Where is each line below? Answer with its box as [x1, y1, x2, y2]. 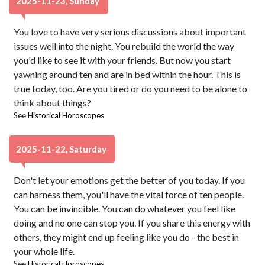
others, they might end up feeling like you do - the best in [14, 231, 240, 243]
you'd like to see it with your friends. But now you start [14, 54, 231, 66]
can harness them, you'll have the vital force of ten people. [14, 189, 244, 200]
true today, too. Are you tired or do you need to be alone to [14, 83, 248, 94]
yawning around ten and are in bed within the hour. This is [14, 69, 241, 80]
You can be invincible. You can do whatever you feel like [14, 203, 236, 214]
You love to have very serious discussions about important [14, 26, 247, 37]
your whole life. [14, 245, 75, 257]
